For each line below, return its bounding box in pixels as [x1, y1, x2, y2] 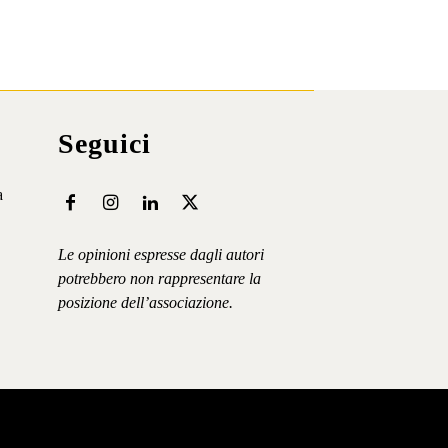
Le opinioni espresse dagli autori [57, 246, 264, 264]
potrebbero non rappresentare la [57, 270, 261, 288]
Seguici [57, 128, 151, 160]
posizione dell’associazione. [57, 294, 233, 312]
